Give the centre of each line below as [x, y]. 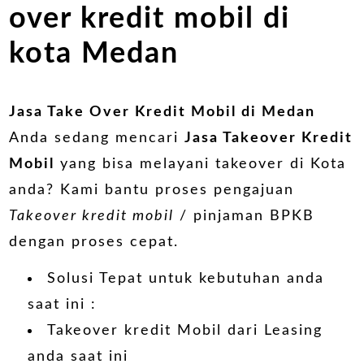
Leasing [293, 331]
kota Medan [94, 53]
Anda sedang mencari [97, 138]
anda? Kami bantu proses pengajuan [152, 190]
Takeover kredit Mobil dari [155, 331]
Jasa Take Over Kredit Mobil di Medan [162, 112]
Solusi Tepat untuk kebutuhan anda [185, 279]
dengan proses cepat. [94, 242]
